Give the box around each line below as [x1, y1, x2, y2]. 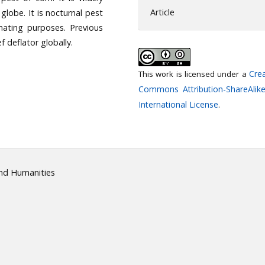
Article [150, 6, 174, 18]
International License [138, 98, 218, 110]
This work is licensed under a [138, 68, 249, 79]
